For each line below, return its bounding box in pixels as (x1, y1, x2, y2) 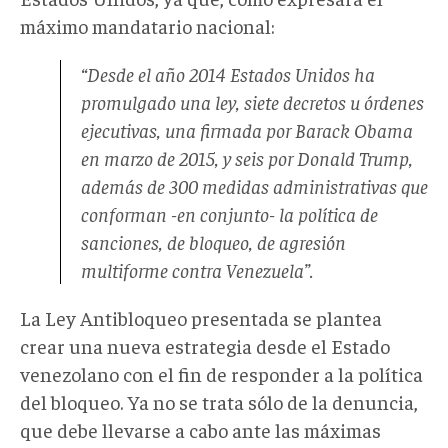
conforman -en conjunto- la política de (81, 200, 378, 226)
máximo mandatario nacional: (20, 12, 275, 38)
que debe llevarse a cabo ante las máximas (20, 416, 381, 442)
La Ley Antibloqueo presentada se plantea (20, 304, 382, 330)
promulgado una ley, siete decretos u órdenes (81, 88, 424, 114)
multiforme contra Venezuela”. (81, 256, 313, 282)
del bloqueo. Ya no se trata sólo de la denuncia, (20, 388, 418, 414)
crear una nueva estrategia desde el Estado (20, 332, 390, 358)
